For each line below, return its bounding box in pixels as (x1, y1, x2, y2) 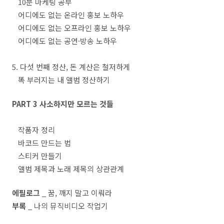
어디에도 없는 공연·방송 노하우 (12, 35, 117, 46)
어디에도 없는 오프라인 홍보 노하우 (12, 22, 131, 33)
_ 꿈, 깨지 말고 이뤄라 (40, 187, 112, 198)
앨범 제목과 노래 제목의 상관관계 (12, 163, 124, 174)
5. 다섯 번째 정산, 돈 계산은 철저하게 (12, 61, 130, 72)
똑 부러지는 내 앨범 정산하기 (12, 74, 110, 85)
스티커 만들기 (12, 150, 62, 161)
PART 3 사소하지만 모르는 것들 (12, 98, 113, 109)
